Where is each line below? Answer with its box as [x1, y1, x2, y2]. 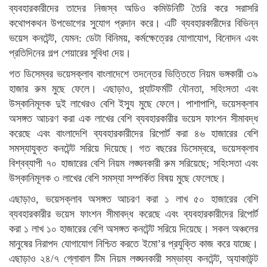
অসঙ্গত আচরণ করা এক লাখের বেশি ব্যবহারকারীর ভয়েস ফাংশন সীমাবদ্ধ [9, 113, 258, 125]
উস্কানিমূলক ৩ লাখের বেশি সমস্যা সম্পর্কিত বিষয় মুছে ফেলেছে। [9, 172, 226, 184]
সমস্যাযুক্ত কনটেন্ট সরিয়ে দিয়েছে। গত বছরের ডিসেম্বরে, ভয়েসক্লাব [9, 142, 258, 154]
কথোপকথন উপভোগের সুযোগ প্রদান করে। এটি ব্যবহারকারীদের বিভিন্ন [9, 17, 258, 29]
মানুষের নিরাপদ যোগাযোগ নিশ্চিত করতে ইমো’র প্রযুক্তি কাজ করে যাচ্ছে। [9, 238, 258, 250]
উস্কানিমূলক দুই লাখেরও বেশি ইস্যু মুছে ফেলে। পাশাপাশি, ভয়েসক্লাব [9, 98, 258, 110]
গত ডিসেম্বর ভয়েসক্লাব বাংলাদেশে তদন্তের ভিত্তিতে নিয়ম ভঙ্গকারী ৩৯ [9, 68, 258, 80]
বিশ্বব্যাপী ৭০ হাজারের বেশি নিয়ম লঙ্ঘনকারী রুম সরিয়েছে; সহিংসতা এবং [9, 157, 258, 169]
